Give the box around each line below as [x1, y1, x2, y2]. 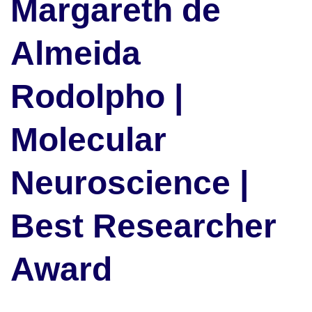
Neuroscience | [10, 164, 249, 202]
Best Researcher [10, 208, 276, 245]
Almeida [10, 35, 141, 72]
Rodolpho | [10, 78, 183, 116]
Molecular [10, 121, 166, 159]
